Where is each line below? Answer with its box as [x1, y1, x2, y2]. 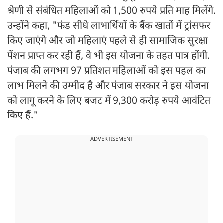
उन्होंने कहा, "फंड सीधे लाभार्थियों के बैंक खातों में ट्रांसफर [7, 20, 210, 33]
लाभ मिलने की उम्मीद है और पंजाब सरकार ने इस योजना [7, 80, 209, 93]
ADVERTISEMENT [90, 136, 133, 143]
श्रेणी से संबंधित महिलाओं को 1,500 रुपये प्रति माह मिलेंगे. [7, 5, 216, 18]
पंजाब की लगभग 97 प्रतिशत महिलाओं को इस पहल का [7, 65, 206, 78]
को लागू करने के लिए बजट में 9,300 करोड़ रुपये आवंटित [7, 95, 210, 108]
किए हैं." [7, 110, 38, 123]
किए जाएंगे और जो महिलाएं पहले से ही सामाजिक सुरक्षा [7, 35, 208, 48]
